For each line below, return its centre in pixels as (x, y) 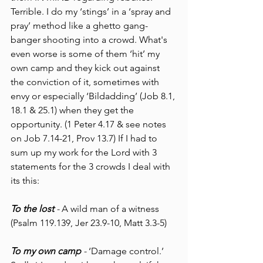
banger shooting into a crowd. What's (90, 39)
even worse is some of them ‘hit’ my (86, 53)
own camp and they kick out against (86, 68)
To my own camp (46, 251)
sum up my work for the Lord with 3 (85, 152)
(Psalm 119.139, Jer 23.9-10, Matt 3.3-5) (90, 222)
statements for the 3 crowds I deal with (92, 166)
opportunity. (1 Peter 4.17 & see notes (90, 124)
